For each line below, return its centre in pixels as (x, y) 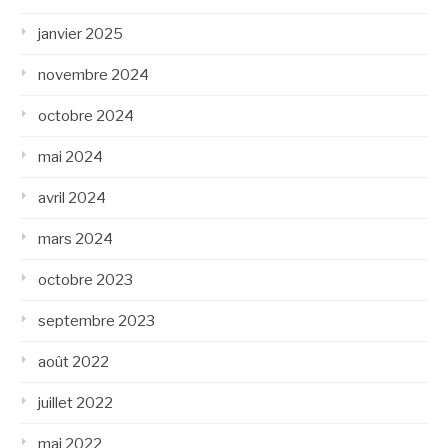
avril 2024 (72, 198)
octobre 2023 (85, 280)
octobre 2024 (86, 116)
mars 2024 (75, 239)
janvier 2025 (80, 34)
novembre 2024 (93, 75)
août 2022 (73, 362)
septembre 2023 (96, 321)
